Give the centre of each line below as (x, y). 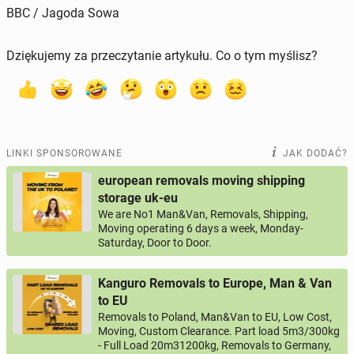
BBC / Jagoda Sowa (63, 13)
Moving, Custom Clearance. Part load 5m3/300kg (219, 331)
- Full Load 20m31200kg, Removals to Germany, (215, 346)
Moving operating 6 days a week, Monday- (201, 229)
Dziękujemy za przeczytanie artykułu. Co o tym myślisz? (162, 56)
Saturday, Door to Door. (155, 243)
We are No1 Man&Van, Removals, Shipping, (203, 215)
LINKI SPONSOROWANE (64, 154)
